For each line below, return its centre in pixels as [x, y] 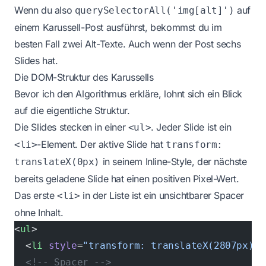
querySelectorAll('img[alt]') [154, 10]
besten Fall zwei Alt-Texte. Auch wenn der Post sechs [128, 44]
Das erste [36, 195]
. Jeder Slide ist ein [191, 127]
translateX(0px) [57, 162]
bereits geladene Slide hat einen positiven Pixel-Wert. [127, 179]
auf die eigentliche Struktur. [72, 110]
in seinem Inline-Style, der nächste [173, 161]
